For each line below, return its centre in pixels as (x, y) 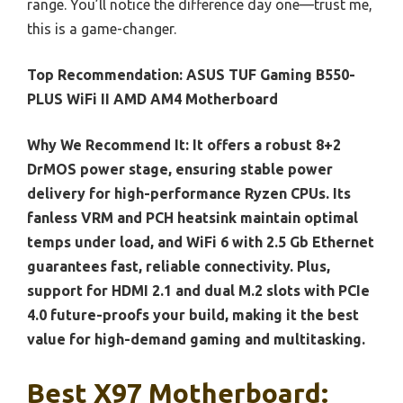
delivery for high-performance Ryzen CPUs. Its (189, 194)
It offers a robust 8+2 (267, 145)
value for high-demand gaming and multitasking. (196, 340)
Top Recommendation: (105, 75)
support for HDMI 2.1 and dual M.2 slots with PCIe (198, 291)
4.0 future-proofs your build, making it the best (193, 315)
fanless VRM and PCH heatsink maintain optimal (193, 218)
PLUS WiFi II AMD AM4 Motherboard (152, 99)
